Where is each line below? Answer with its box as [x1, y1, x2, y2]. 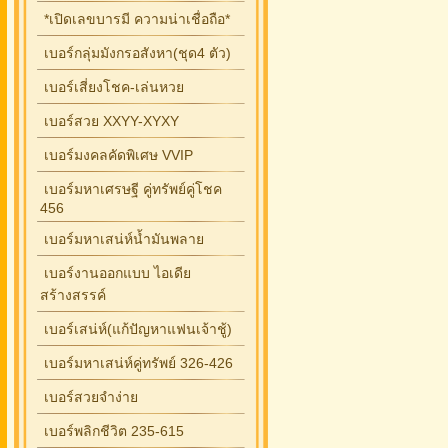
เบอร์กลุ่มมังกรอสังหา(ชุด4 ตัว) [40, 45, 231, 61]
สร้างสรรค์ [40, 287, 106, 303]
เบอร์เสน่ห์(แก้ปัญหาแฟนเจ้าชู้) [40, 321, 232, 337]
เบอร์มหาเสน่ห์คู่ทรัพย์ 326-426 [40, 355, 233, 371]
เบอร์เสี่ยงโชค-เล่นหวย [40, 79, 184, 95]
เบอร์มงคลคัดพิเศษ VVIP [40, 147, 193, 163]
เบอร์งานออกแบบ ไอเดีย [40, 265, 191, 281]
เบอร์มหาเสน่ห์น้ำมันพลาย [40, 231, 204, 247]
